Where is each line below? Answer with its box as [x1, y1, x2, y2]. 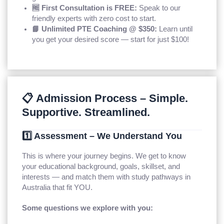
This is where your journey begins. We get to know [22, 151, 186, 160]
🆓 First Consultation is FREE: [32, 3, 137, 12]
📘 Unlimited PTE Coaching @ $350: [32, 24, 157, 33]
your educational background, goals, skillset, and [22, 162, 180, 170]
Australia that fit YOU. [22, 183, 93, 191]
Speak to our [137, 3, 181, 12]
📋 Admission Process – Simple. [22, 91, 188, 104]
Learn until [157, 24, 193, 33]
